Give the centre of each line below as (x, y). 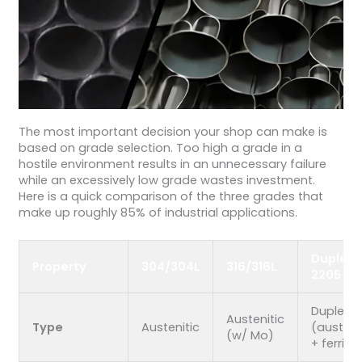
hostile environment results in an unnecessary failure (172, 164)
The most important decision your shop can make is (173, 131)
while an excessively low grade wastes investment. (166, 180)
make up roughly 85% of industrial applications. (158, 212)
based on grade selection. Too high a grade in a (160, 147)
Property (59, 266)
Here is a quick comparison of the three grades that (170, 196)
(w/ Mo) (250, 335)
